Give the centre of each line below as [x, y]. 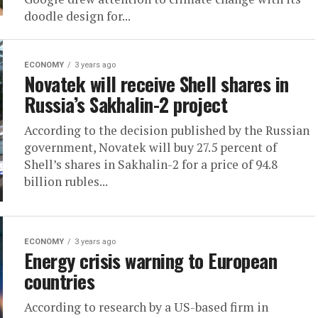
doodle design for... [77, 16]
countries [60, 281]
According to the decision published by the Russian [167, 130]
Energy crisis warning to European [151, 261]
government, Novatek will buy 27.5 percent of [150, 147]
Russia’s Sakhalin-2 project [126, 104]
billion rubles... [66, 181]
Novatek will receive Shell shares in [157, 84]
